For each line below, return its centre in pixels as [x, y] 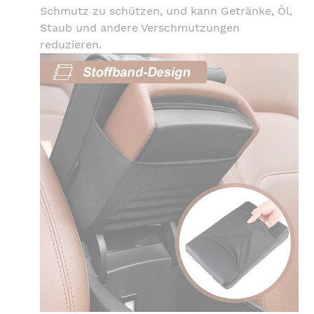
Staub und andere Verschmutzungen [140, 27]
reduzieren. [71, 44]
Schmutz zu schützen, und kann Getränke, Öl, [166, 11]
